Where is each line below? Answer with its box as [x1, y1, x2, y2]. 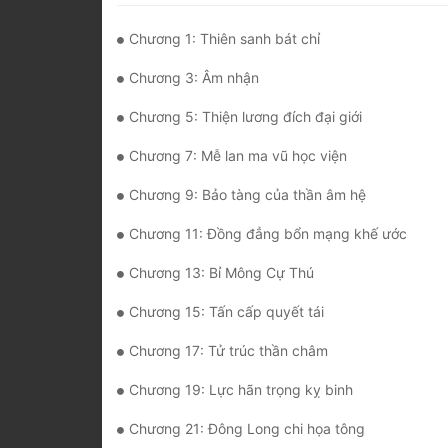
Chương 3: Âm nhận [129, 69, 259, 87]
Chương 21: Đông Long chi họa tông [129, 420, 365, 438]
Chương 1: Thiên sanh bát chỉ [129, 30, 320, 48]
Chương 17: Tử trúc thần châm [129, 342, 328, 360]
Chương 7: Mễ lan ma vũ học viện [129, 147, 347, 165]
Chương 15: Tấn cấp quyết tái [129, 303, 324, 321]
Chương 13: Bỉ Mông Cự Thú [129, 264, 314, 282]
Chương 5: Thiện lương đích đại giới [129, 108, 362, 126]
